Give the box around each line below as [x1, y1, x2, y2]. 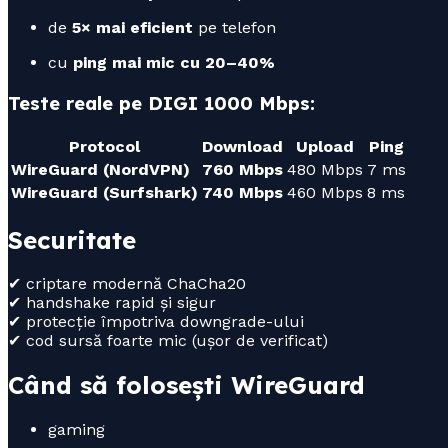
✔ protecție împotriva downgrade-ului [8, 312, 304, 332]
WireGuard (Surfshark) [11, 182, 198, 202]
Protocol [69, 136, 140, 156]
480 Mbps [287, 159, 363, 179]
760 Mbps [202, 159, 283, 179]
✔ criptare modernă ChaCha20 [8, 274, 246, 294]
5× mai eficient [72, 18, 193, 38]
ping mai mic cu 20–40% [73, 53, 275, 73]
